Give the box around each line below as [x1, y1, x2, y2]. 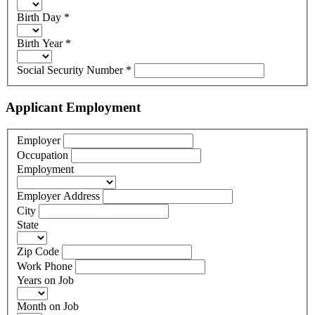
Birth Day [17, 11, 64, 24]
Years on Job [17, 274, 74, 287]
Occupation [17, 149, 68, 162]
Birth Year [17, 37, 65, 50]
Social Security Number [17, 64, 126, 77]
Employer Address [17, 190, 100, 202]
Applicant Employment [6, 99, 141, 115]
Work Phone [17, 260, 72, 273]
